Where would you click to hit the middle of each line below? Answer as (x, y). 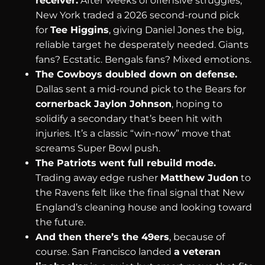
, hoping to (197, 104)
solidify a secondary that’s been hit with (129, 118)
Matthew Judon (199, 177)
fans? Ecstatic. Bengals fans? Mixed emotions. (143, 59)
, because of (197, 237)
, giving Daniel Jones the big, (176, 30)
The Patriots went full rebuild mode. (126, 163)
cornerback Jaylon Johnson (104, 104)
